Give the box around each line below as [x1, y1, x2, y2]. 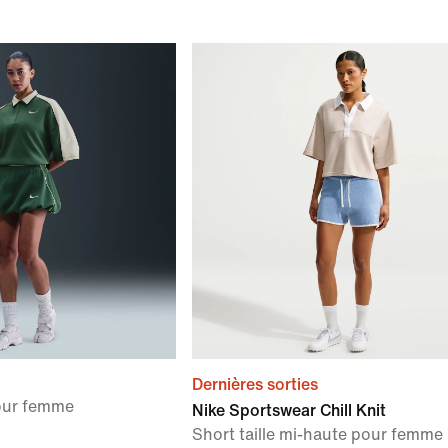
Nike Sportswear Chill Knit [192, 402, 386, 419]
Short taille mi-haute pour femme [192, 426, 443, 443]
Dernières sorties [192, 376, 318, 393]
